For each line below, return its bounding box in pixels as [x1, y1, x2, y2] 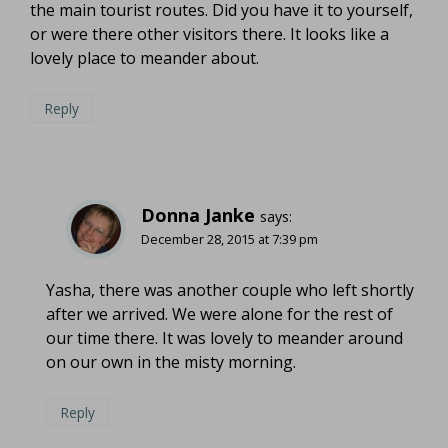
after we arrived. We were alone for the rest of [46, 302, 393, 325]
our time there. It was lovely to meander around [46, 326, 403, 349]
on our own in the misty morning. [46, 350, 296, 373]
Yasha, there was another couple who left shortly [46, 278, 414, 301]
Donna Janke [141, 202, 255, 227]
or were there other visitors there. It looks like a [30, 22, 389, 45]
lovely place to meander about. [30, 46, 259, 69]
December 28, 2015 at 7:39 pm [141, 229, 318, 248]
